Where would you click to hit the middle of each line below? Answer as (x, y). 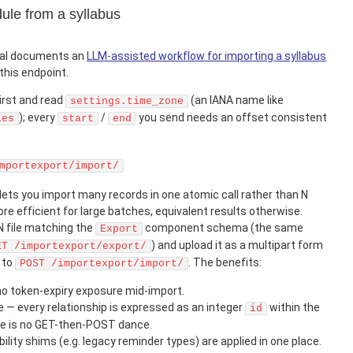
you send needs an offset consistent (232, 117)
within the (294, 308)
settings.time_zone (127, 101)
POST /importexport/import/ (102, 264)
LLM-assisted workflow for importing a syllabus (206, 56)
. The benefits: (225, 263)
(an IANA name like (236, 100)
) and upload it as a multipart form (237, 245)
